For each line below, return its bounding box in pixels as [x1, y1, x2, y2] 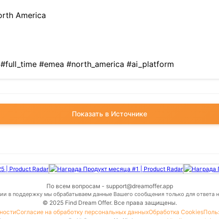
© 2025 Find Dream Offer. [42, 199, 114, 206]
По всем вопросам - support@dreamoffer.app [46, 182, 173, 190]
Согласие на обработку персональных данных [16, 208, 149, 216]
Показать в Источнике [72, 109, 147, 118]
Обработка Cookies [148, 208, 203, 216]
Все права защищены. [113, 199, 177, 206]
